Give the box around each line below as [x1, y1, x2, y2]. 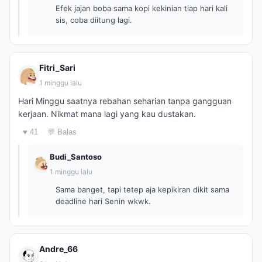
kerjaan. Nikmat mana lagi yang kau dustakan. [18, 109, 196, 119]
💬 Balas [47, 127, 77, 136]
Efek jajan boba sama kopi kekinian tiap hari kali [56, 4, 227, 13]
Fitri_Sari [39, 63, 75, 73]
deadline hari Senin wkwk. [56, 196, 151, 206]
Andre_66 [39, 244, 78, 254]
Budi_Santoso [50, 152, 102, 161]
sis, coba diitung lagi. [56, 15, 132, 25]
